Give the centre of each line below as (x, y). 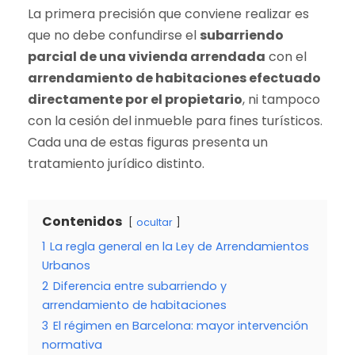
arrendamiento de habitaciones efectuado (174, 78)
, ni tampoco (281, 99)
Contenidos (82, 221)
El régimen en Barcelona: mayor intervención (181, 326)
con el (286, 57)
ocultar (155, 222)
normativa (72, 345)
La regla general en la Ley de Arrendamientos (179, 246)
